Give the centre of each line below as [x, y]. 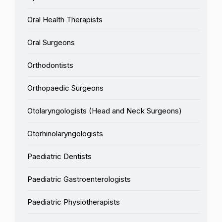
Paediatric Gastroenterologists [79, 179]
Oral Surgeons [51, 42]
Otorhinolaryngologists [65, 133]
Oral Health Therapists [65, 19]
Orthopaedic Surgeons [65, 88]
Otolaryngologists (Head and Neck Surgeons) [105, 111]
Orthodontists [50, 65]
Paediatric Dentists [59, 156]
